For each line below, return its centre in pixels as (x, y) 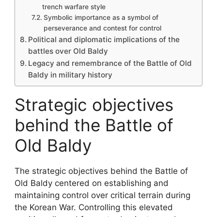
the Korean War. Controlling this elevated (94, 207)
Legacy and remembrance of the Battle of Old (110, 63)
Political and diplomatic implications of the (104, 39)
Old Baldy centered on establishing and (92, 183)
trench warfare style (74, 7)
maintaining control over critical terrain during (102, 195)
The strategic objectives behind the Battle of (101, 171)
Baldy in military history (70, 75)
